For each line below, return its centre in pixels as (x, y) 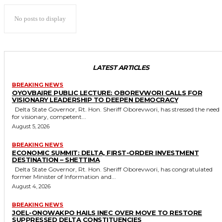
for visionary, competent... (49, 116)
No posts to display (40, 18)
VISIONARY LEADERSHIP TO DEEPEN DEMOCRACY (95, 99)
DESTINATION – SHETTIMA (56, 159)
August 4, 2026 (31, 186)
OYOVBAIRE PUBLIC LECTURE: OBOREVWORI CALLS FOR (107, 92)
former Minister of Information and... (64, 176)
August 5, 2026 (31, 126)
